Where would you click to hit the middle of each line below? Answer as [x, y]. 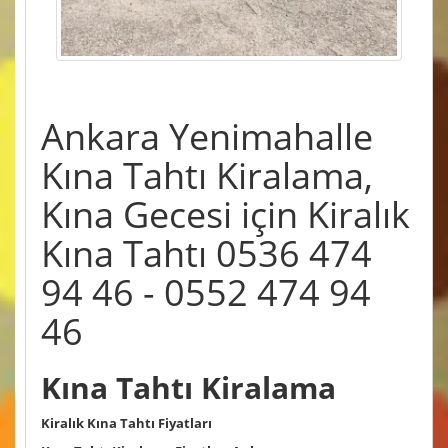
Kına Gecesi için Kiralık [225, 215]
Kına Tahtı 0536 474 [206, 254]
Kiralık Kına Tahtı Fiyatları [126, 423]
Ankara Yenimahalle [207, 137]
